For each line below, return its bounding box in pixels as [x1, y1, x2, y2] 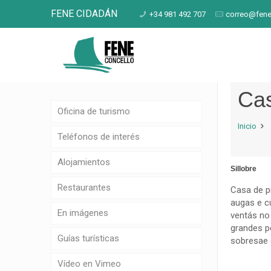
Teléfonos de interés [57, 131, 140, 142]
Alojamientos [57, 157, 110, 168]
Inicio [238, 122, 256, 131]
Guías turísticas [57, 233, 119, 244]
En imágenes [57, 207, 108, 218]
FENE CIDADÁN [51, 8, 117, 19]
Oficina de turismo [57, 106, 130, 117]
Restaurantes [57, 182, 111, 193]
